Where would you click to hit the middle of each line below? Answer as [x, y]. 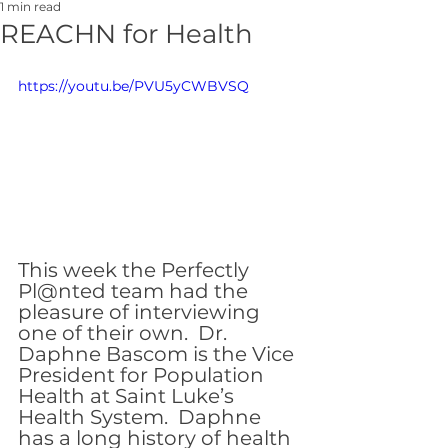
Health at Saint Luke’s [128, 395]
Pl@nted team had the [135, 290]
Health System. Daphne [142, 416]
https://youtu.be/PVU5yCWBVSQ [133, 86]
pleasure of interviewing [141, 311]
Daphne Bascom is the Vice [158, 353]
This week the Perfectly [136, 269]
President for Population [143, 374]
